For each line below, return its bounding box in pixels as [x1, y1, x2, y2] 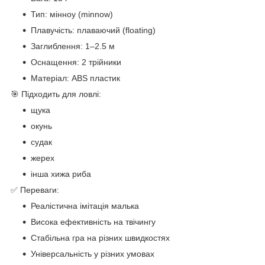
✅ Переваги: [11, 185, 59, 195]
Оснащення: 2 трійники [31, 57, 121, 67]
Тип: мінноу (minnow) [31, 9, 113, 19]
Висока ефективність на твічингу [31, 216, 156, 227]
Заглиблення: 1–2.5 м [31, 41, 115, 51]
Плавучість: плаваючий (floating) [31, 25, 156, 35]
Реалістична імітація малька [31, 201, 139, 211]
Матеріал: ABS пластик [31, 73, 120, 83]
